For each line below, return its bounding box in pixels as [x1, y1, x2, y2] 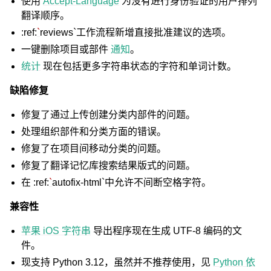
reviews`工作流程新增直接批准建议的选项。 [40, 27, 232, 38]
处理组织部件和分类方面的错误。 [21, 126, 167, 137]
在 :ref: [21, 177, 50, 188]
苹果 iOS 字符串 [21, 226, 91, 236]
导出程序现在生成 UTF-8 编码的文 [91, 226, 243, 236]
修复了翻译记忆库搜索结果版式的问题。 [21, 160, 196, 171]
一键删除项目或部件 [21, 44, 111, 54]
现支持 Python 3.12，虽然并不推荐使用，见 [21, 257, 214, 267]
